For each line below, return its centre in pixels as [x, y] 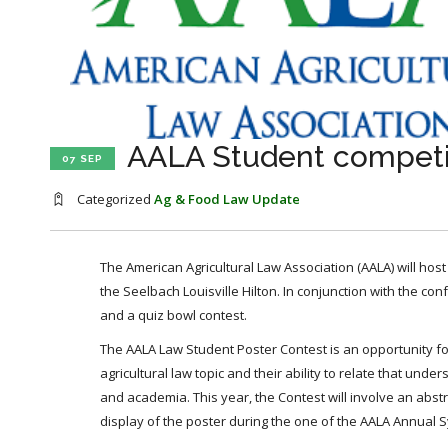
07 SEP [82, 159]
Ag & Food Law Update [227, 198]
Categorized [114, 198]
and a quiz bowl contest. [173, 314]
